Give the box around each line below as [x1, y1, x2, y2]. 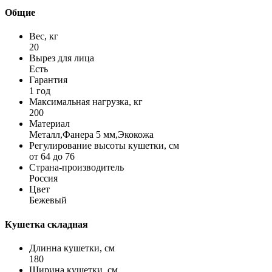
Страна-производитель [29, 162, 124, 173]
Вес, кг [29, 31, 58, 42]
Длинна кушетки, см [29, 242, 115, 253]
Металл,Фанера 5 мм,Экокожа [29, 129, 154, 140]
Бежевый [29, 195, 67, 206]
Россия [29, 173, 58, 184]
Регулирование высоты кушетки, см [29, 140, 179, 151]
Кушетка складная [5, 219, 88, 229]
